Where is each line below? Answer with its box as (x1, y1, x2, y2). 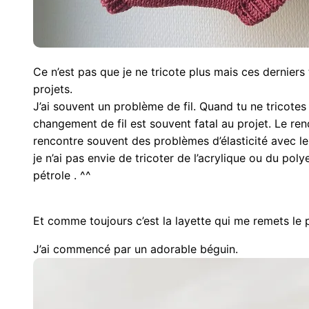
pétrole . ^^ (33, 168, 91, 183)
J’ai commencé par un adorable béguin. (33, 242, 238, 257)
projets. (33, 82, 72, 97)
